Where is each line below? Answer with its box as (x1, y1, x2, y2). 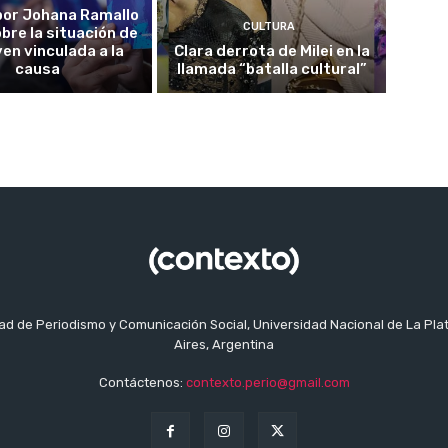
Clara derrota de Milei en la (173, 42, 370, 61)
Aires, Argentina (173, 337, 274, 353)
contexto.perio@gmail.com (185, 375, 350, 391)
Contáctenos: (98, 375, 186, 391)
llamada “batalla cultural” (176, 60, 367, 79)
